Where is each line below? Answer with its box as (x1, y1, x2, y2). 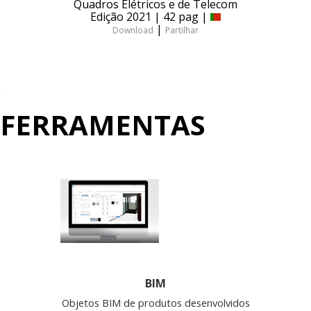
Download (112, 24, 153, 36)
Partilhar (165, 24, 199, 36)
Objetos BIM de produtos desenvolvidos (61, 295, 250, 310)
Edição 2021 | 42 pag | (90, 8, 210, 24)
